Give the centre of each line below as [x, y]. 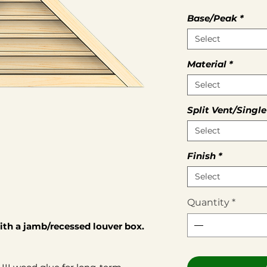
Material [207, 64]
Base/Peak [212, 18]
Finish [201, 156]
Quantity [208, 202]
